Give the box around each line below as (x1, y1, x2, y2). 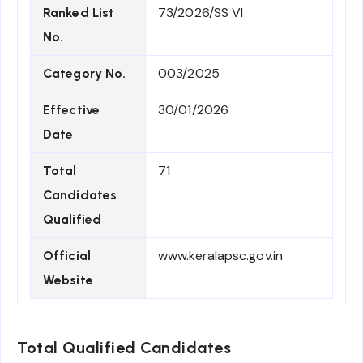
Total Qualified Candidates (17, 338, 231, 358)
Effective (43, 102, 100, 118)
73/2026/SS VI (158, 4, 244, 22)
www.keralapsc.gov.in (158, 247, 283, 265)
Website (43, 272, 93, 288)
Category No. (43, 66, 126, 82)
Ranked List (43, 5, 115, 21)
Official (43, 248, 91, 264)
